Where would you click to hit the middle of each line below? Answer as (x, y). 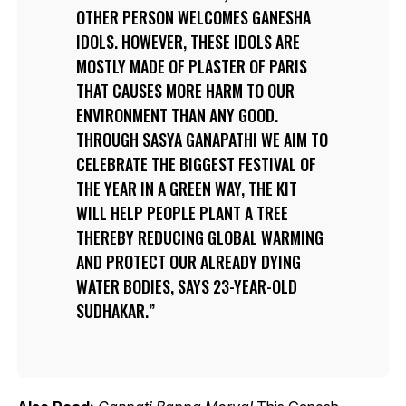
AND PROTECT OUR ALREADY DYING (188, 262)
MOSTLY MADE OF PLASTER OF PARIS (191, 67)
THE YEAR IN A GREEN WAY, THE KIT (186, 189)
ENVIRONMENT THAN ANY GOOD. (177, 116)
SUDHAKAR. (112, 311)
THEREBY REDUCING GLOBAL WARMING (199, 238)
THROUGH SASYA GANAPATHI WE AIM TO (202, 140)
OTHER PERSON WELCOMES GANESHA (193, 18)
